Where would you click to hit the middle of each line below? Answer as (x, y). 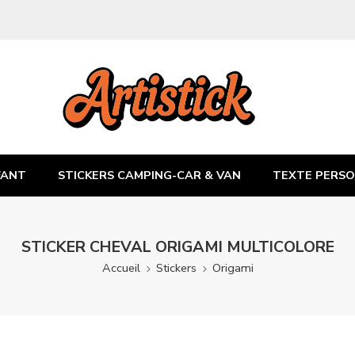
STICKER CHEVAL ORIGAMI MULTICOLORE (177, 247)
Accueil (121, 268)
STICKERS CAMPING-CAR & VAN (149, 175)
